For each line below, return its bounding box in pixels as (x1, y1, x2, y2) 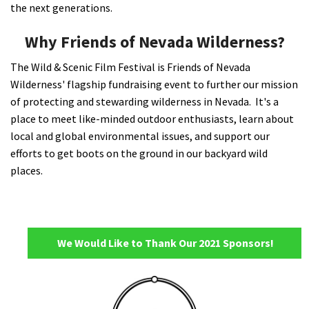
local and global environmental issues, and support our (10, 128, 270, 143)
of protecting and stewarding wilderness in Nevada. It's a (10, 94, 279, 108)
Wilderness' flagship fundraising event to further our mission (10, 77, 298, 91)
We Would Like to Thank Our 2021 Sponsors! (55, 235, 275, 250)
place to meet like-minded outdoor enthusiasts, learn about (10, 111, 294, 126)
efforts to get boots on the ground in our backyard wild (10, 146, 268, 160)
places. (10, 163, 43, 177)
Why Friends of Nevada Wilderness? (24, 30, 285, 52)
